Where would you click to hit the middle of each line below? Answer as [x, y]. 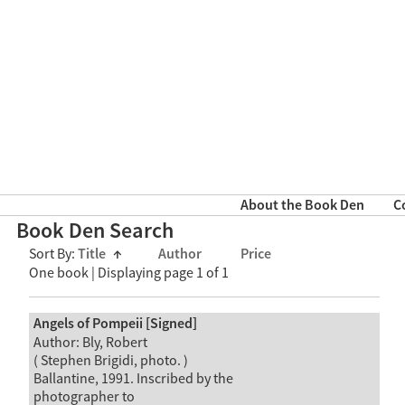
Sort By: [53, 254]
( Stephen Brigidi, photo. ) [110, 360]
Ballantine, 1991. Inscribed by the [133, 378]
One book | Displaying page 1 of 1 [129, 273]
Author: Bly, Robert [90, 342]
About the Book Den [302, 206]
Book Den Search [95, 231]
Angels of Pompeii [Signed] [115, 324]
